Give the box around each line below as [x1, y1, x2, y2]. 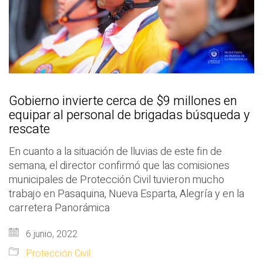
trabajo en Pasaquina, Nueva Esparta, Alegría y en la [9, 186, 244, 202]
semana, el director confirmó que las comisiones [9, 157, 230, 174]
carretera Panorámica [9, 200, 110, 216]
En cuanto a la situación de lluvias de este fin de [9, 143, 222, 160]
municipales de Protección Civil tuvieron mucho [9, 171, 224, 188]
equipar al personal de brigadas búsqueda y [9, 105, 249, 124]
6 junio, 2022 [23, 227, 77, 241]
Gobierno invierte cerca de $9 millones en [9, 91, 237, 110]
